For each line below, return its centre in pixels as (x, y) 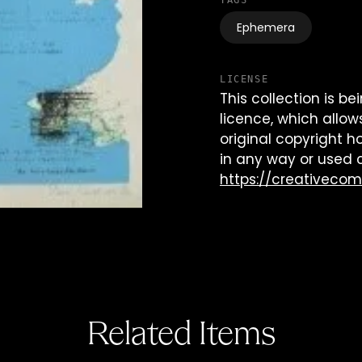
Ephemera (266, 29)
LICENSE (244, 79)
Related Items (181, 336)
